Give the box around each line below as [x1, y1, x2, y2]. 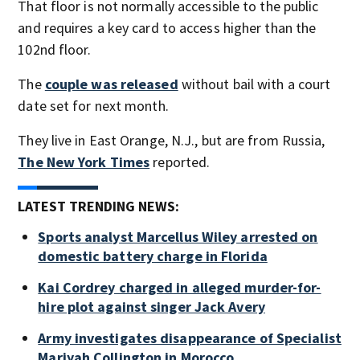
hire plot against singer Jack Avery [38, 297, 265, 316]
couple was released [44, 74, 178, 93]
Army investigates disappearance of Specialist [38, 328, 342, 347]
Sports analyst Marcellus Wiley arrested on [38, 227, 318, 246]
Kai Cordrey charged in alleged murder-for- [38, 277, 321, 297]
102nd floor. [18, 39, 92, 59]
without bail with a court [178, 74, 331, 93]
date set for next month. [18, 96, 169, 115]
